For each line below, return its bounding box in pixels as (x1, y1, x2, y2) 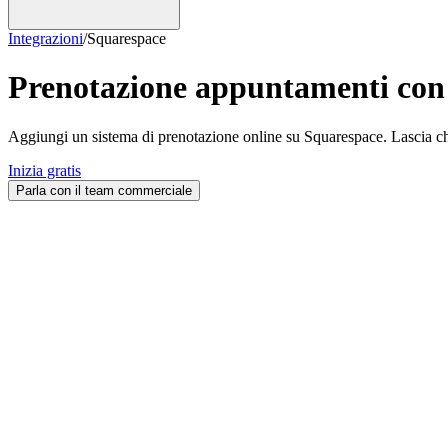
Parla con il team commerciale (16, 182, 192, 198)
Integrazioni (8, 29, 83, 47)
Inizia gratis (8, 161, 81, 179)
